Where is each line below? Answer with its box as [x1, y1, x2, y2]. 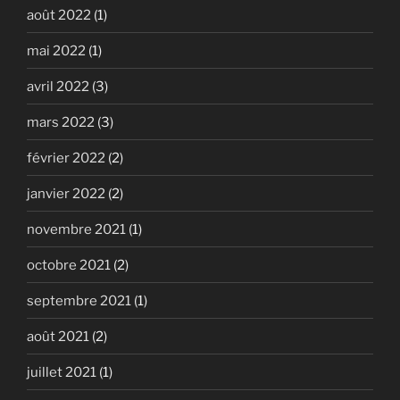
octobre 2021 [27, 256, 111, 273]
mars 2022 [27, 113, 95, 130]
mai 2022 [27, 42, 86, 59]
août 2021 [27, 328, 89, 345]
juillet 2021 [27, 363, 96, 380]
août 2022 [27, 6, 91, 23]
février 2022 [27, 149, 105, 166]
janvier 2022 [27, 185, 105, 202]
